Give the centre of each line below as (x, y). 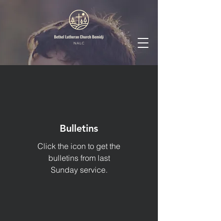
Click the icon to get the (79, 146)
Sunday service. (79, 170)
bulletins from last (79, 158)
